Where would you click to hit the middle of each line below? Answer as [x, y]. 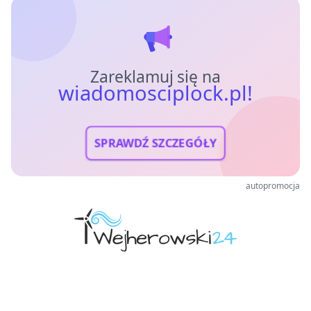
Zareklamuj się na [155, 77]
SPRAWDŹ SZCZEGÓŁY [155, 143]
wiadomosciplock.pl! [155, 93]
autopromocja [273, 186]
